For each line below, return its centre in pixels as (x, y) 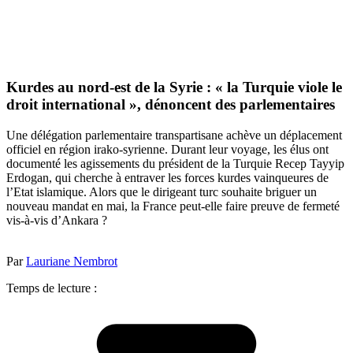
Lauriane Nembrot (72, 261)
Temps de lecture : (52, 288)
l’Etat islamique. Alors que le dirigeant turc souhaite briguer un (162, 191)
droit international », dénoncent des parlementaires (171, 105)
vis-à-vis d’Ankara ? (60, 220)
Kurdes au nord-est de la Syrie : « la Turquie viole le (174, 87)
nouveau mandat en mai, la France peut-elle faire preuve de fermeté (173, 206)
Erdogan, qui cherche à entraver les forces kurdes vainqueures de (167, 177)
